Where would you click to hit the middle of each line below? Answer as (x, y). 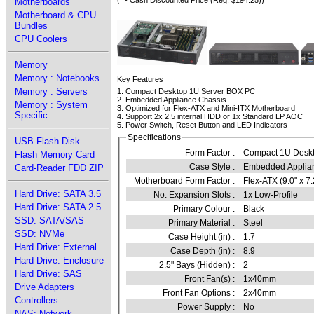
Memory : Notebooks (57, 78)
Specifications (154, 138)
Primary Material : (202, 223)
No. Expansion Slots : (194, 195)
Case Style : (212, 167)
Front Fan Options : (199, 293)
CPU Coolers (41, 39)
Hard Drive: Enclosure (59, 260)
